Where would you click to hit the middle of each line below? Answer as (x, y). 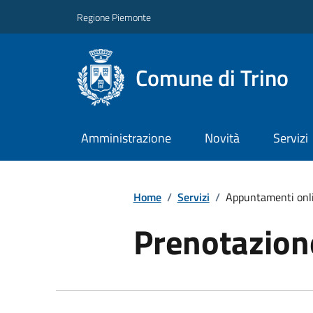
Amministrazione (126, 138)
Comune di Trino (212, 77)
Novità (222, 138)
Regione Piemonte (114, 17)
